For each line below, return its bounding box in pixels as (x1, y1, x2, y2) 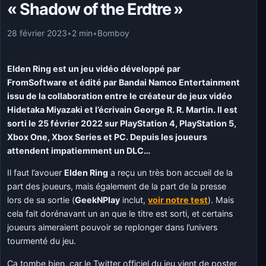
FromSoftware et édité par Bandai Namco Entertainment (7, 77, 240, 87)
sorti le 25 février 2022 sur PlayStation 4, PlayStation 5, (7, 118, 237, 128)
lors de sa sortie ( (7, 195, 75, 205)
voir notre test (148, 195, 208, 205)
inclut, (120, 195, 146, 205)
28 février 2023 (7, 28, 68, 38)
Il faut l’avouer (7, 167, 65, 178)
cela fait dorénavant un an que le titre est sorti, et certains (7, 208, 233, 219)
